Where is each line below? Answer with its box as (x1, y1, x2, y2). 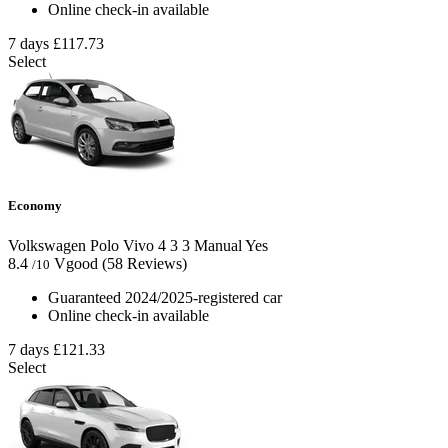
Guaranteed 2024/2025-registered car (48, 288, 282, 306)
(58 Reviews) (102, 254, 187, 272)
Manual (190, 236, 242, 254)
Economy (8, 198, 62, 214)
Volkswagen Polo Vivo (8, 236, 154, 254)
